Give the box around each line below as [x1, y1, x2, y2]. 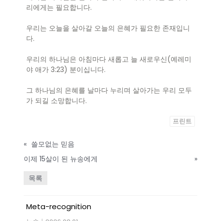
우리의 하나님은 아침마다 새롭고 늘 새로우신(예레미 [26, 54, 191, 65]
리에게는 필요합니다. [26, 2, 92, 13]
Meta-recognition [26, 201, 91, 212]
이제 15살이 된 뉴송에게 [24, 154, 98, 164]
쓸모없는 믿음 [31, 139, 74, 149]
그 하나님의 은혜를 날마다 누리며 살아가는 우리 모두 [26, 85, 192, 96]
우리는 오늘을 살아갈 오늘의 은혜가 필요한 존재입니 [26, 23, 190, 34]
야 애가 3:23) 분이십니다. [26, 65, 106, 75]
